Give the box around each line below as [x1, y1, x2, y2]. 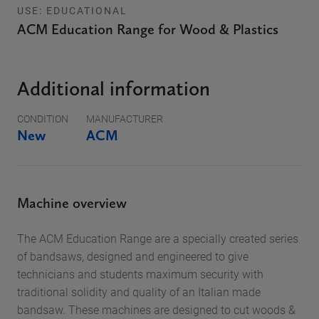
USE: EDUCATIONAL [17, 4, 127, 17]
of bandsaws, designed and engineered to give [17, 249, 249, 263]
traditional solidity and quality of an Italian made [17, 284, 261, 299]
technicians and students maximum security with [17, 266, 263, 281]
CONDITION [17, 112, 68, 125]
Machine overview [17, 194, 127, 211]
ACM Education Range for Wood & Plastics [17, 21, 278, 38]
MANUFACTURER [86, 112, 163, 125]
